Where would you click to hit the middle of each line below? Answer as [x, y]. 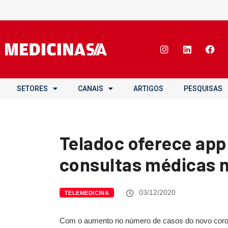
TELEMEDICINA [87, 193]
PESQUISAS [203, 89]
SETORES [32, 89]
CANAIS [91, 89]
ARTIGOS [148, 89]
